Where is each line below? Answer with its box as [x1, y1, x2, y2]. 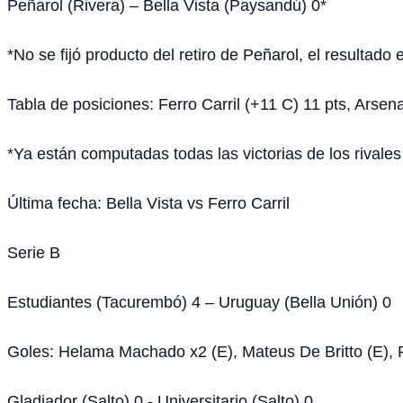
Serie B [7, 242, 60, 262]
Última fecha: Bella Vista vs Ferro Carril [7, 193, 290, 212]
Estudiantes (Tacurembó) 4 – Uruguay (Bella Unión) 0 [7, 291, 391, 311]
